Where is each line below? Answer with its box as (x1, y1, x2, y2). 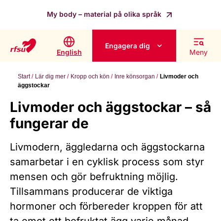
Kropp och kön (71, 73, 110, 80)
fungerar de (10, 115, 89, 132)
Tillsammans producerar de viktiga (10, 185, 173, 198)
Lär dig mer (35, 73, 66, 80)
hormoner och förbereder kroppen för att (10, 200, 203, 213)
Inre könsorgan (114, 73, 155, 80)
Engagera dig (105, 41, 150, 50)
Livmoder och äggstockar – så (10, 99, 211, 116)
